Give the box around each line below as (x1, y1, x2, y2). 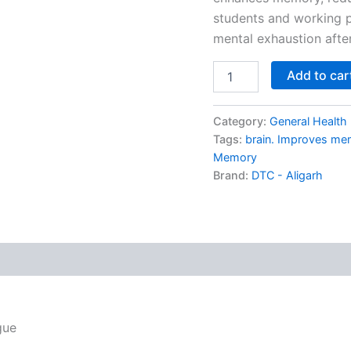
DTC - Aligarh (251, 168, 323, 182)
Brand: (213, 168, 251, 182)
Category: (213, 114, 270, 128)
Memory (213, 150, 257, 164)
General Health (270, 114, 347, 128)
